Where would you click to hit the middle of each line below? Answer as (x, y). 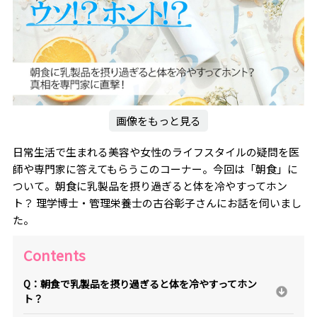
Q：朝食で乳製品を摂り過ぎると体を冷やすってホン (140, 283)
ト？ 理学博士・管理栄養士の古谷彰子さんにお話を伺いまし (157, 203)
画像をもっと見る (158, 121)
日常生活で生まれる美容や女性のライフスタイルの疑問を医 (156, 152)
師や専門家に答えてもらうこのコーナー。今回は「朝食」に (155, 169)
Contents (54, 255)
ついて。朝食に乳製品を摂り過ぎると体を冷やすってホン (150, 186)
